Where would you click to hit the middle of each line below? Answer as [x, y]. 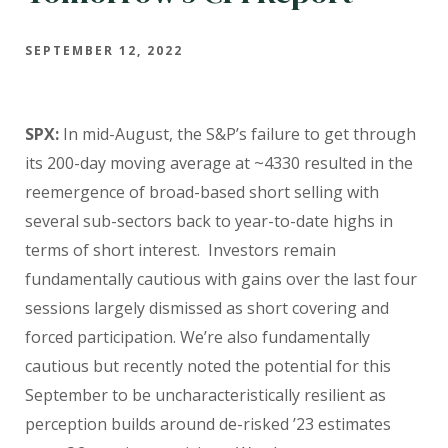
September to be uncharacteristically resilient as [205, 394]
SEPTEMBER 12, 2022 [104, 50]
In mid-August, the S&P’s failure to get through [237, 133]
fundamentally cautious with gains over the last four [221, 278]
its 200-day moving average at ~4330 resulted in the [219, 162]
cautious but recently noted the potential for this [208, 365]
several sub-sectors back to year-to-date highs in [209, 220]
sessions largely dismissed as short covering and [207, 307]
